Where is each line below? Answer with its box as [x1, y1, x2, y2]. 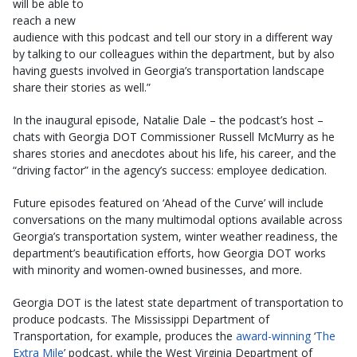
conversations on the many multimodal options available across [13, 211, 343, 227]
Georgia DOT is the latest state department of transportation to [13, 294, 343, 310]
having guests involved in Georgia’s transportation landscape [13, 62, 324, 78]
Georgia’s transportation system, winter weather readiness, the [13, 228, 338, 244]
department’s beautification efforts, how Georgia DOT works [13, 245, 326, 261]
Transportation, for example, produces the [13, 328, 236, 343]
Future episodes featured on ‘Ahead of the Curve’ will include [13, 194, 324, 210]
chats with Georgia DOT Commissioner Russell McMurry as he [13, 128, 335, 144]
